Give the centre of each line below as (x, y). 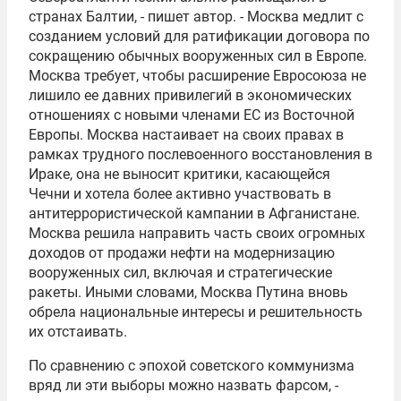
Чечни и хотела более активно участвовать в (180, 194)
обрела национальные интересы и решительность (196, 312)
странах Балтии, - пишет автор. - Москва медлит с (196, 17)
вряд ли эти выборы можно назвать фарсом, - (183, 385)
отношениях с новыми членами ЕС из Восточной (192, 115)
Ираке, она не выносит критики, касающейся (179, 174)
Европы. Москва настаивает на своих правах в (186, 135)
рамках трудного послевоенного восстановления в (200, 154)
